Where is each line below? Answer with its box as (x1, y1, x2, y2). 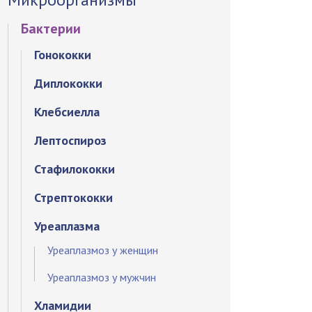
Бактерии (21, 19, 81, 38)
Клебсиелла (34, 104, 100, 120)
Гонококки (34, 47, 92, 63)
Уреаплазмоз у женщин (47, 243, 159, 257)
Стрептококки (34, 189, 114, 205)
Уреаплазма (34, 218, 100, 234)
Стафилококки (34, 161, 116, 177)
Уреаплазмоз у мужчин (47, 270, 157, 284)
